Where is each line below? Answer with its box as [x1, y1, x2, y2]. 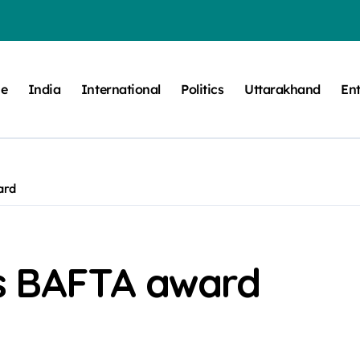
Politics [181, 81, 224, 97]
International [80, 81, 161, 97]
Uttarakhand [244, 81, 321, 97]
